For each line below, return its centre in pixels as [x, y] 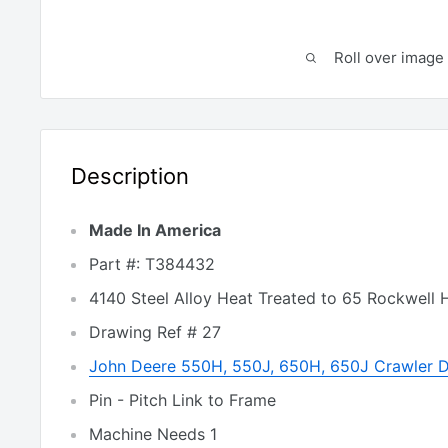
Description [130, 176]
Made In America [155, 230]
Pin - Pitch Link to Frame [182, 400]
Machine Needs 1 [153, 434]
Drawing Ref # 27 [155, 332]
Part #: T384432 [152, 264]
